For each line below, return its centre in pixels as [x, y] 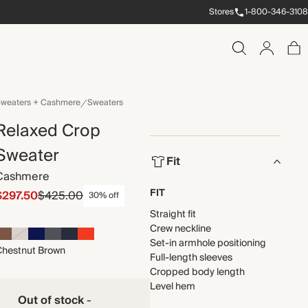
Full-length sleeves [191, 258]
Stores [221, 12]
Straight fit [173, 214]
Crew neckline [180, 229]
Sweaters [106, 103]
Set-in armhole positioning [208, 243]
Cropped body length [197, 272]
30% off [104, 196]
